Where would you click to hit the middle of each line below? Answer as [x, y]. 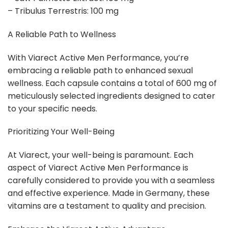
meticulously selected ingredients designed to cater [111, 96]
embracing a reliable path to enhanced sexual [100, 70]
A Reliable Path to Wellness [62, 34]
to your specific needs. [52, 108]
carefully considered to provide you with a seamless [111, 181]
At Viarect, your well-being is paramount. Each [101, 155]
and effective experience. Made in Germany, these [109, 193]
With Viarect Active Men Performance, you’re [98, 58]
